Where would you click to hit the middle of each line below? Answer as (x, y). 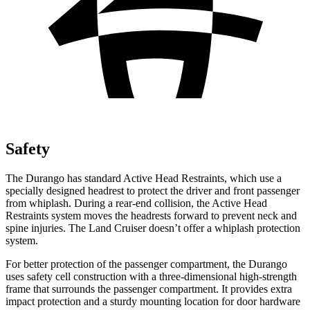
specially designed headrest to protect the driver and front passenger (153, 190)
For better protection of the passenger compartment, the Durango (146, 264)
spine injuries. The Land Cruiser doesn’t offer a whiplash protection (153, 228)
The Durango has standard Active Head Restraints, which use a (144, 178)
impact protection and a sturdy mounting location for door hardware (153, 301)
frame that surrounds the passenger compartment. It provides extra (149, 289)
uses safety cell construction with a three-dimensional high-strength (151, 276)
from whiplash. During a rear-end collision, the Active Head (136, 203)
